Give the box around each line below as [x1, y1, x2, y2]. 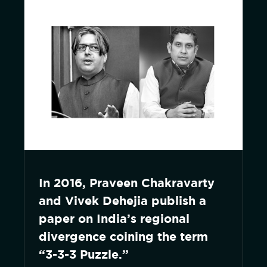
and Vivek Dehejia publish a [39, 194, 206, 207]
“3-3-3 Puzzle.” [39, 247, 129, 261]
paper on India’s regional [39, 212, 190, 225]
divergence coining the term [39, 229, 208, 243]
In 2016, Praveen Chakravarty [39, 176, 215, 190]
